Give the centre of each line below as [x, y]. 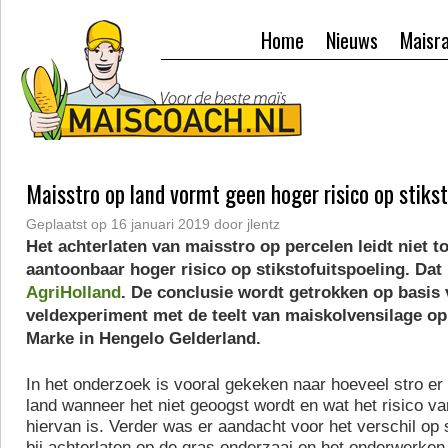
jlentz [263, 224]
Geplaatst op [66, 224]
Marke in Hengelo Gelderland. [143, 338]
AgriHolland [73, 292]
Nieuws [352, 40]
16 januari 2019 [160, 224]
